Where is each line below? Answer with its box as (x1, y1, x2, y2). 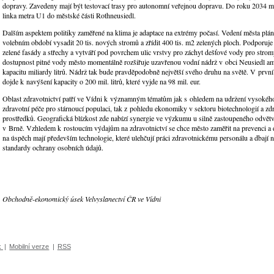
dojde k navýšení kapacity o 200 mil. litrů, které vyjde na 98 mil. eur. (2, 76, 201, 87)
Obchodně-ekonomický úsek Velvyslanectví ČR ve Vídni (2, 194, 161, 204)
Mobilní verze (9, 242, 50, 250)
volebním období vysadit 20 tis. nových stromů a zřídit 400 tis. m (2, 37, 191, 48)
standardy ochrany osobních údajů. (2, 143, 103, 153)
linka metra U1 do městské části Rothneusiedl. (2, 10, 136, 21)
